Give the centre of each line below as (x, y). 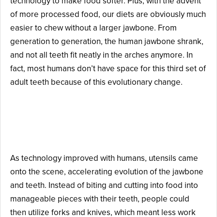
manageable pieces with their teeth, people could (100, 199)
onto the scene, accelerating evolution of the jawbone (107, 171)
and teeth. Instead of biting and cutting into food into (104, 185)
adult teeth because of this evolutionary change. (96, 82)
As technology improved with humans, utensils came (104, 158)
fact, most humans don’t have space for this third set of (108, 68)
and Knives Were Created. (93, 134)
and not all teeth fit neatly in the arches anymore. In (101, 55)
